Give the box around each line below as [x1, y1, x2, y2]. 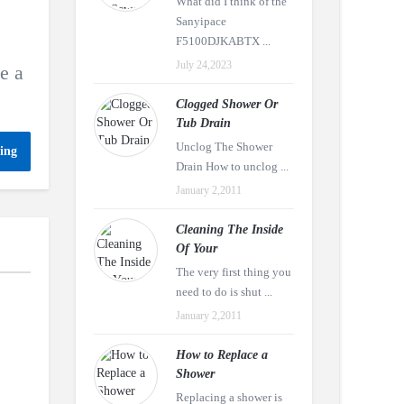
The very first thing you [175, 265, 291, 279]
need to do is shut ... [175, 285, 272, 298]
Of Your [175, 242, 217, 255]
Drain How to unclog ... [175, 160, 289, 173]
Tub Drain [175, 116, 231, 130]
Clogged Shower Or [175, 97, 278, 111]
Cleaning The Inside [175, 223, 283, 236]
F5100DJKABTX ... [175, 34, 271, 48]
